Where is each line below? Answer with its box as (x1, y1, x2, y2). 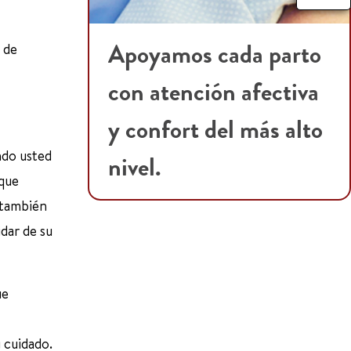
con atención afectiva (108, 76, 319, 109)
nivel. (108, 151, 161, 184)
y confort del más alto (108, 114, 323, 147)
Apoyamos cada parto (108, 38, 321, 71)
